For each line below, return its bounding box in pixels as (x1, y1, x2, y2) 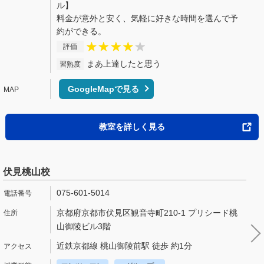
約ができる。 (57, 26, 106, 36)
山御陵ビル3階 (57, 222, 111, 232)
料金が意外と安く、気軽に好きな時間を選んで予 (57, 13, 238, 23)
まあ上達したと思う (87, 58, 161, 68)
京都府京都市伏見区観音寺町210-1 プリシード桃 (57, 207, 237, 217)
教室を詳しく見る (99, 121, 165, 131)
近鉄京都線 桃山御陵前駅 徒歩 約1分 (57, 241, 192, 251)
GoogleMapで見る (68, 84, 139, 94)
